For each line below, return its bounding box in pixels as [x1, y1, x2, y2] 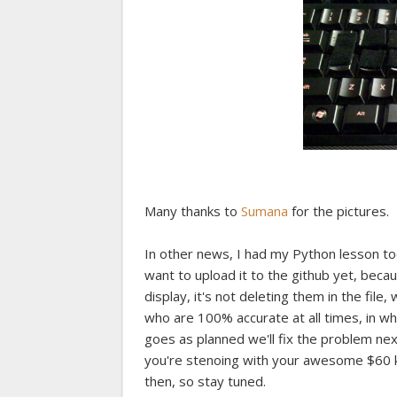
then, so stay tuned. [144, 372, 266, 391]
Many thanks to [144, 202, 241, 221]
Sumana [241, 202, 288, 221]
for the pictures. [288, 202, 389, 221]
